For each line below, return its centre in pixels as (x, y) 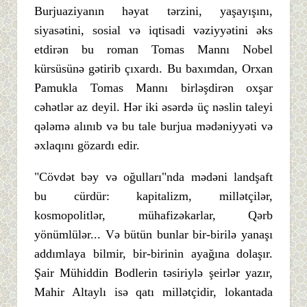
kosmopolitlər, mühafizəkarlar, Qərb (153, 215)
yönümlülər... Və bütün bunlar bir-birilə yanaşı (153, 234)
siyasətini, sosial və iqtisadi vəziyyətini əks (153, 30)
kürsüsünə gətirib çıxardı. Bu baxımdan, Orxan (153, 68)
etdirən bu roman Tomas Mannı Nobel (153, 49)
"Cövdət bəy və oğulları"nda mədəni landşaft (153, 176)
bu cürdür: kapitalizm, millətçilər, (153, 196)
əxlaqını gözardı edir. (87, 145)
